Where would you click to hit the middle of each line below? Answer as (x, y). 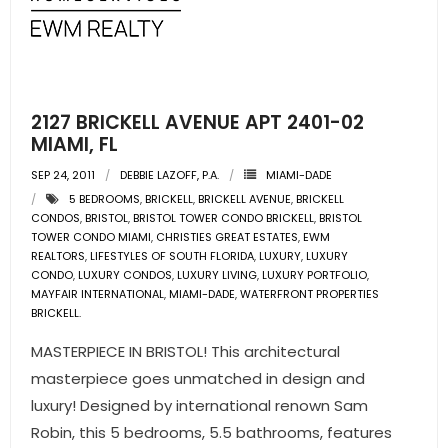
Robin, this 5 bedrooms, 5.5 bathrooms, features (211, 432)
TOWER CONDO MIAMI (91, 237)
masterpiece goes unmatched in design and (198, 378)
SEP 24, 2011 (63, 175)
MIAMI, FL (74, 144)
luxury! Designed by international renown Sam (199, 405)
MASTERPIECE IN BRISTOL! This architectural (185, 351)
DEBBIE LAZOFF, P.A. (169, 175)
